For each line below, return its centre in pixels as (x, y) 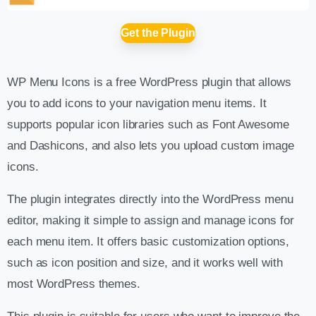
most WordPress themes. (74, 284)
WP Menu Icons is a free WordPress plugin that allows (149, 82)
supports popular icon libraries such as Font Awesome (148, 124)
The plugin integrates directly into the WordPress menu (150, 199)
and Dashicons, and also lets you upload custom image (151, 145)
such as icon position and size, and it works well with (145, 262)
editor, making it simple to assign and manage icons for (151, 220)
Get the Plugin (158, 32)
